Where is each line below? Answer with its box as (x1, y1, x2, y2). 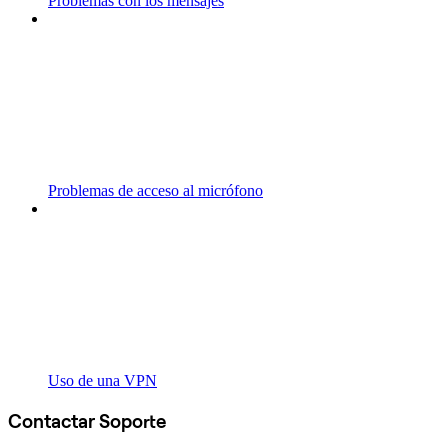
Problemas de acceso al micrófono (48, 182, 263, 200)
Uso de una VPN (48, 372, 157, 390)
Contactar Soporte (8, 408, 166, 433)
